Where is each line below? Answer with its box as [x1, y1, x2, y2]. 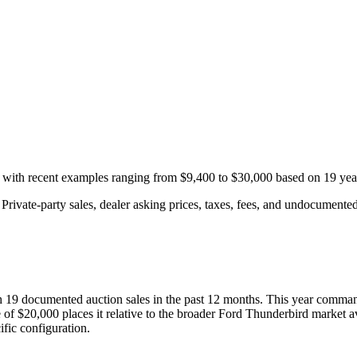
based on [273, 171, 324, 185]
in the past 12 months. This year [150, 292, 313, 307]
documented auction [18, 292, 123, 307]
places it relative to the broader [59, 307, 215, 321]
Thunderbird [245, 307, 308, 321]
